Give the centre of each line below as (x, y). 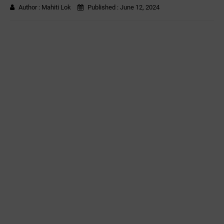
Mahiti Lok (56, 7)
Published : (103, 7)
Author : (30, 7)
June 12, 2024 (140, 7)
